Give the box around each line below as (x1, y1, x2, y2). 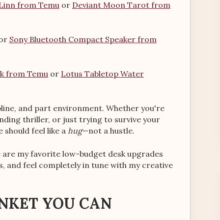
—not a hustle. (82, 126, 135, 136)
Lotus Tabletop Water (60, 69, 144, 79)
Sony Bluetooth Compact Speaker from (9, 34, 157, 44)
